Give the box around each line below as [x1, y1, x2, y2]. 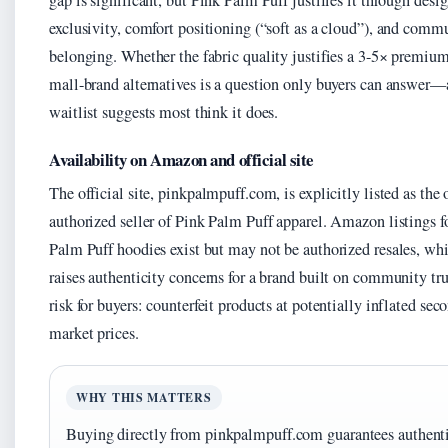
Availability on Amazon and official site [49, 147, 315, 173]
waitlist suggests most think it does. [49, 101, 279, 124]
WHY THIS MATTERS [76, 389, 212, 407]
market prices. [49, 322, 139, 345]
